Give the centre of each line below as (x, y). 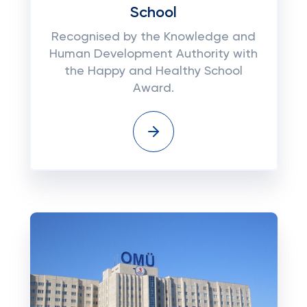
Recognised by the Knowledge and (153, 37)
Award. (153, 88)
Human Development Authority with (153, 54)
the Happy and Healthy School (153, 71)
